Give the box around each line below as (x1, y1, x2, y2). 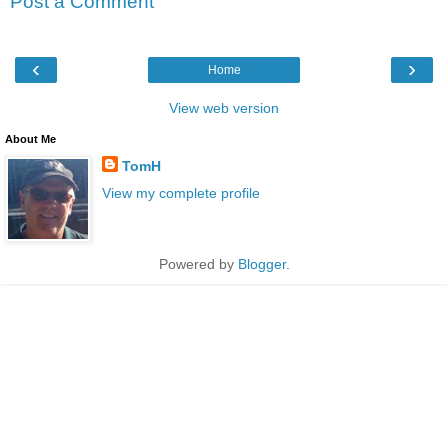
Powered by (158, 256, 238, 273)
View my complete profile (101, 185, 260, 202)
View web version (169, 100, 279, 117)
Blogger (237, 256, 286, 273)
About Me (5, 133, 56, 146)
